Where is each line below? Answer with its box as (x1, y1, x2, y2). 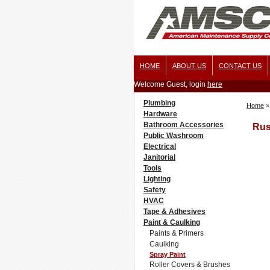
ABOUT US (172, 62, 206, 69)
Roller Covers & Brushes (149, 260, 230, 269)
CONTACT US (219, 62, 262, 69)
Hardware (143, 110, 177, 118)
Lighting (143, 175, 171, 183)
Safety (143, 186, 166, 194)
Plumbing (143, 99, 175, 107)
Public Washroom (143, 131, 204, 140)
